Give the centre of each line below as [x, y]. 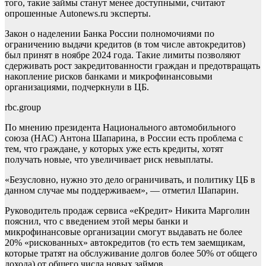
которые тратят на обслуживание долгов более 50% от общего [131, 254]
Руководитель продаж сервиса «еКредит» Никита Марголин [127, 211]
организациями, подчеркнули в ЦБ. [77, 87]
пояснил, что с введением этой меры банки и [96, 221]
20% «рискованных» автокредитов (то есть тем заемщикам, [125, 243]
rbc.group [23, 107]
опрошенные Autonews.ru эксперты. [78, 14]
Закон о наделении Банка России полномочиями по [110, 34]
